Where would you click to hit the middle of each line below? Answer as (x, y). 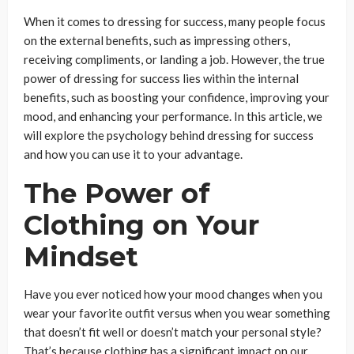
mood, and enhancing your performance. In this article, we (173, 116)
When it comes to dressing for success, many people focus (175, 21)
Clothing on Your (141, 225)
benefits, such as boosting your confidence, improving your (177, 97)
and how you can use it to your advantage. (133, 154)
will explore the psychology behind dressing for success (169, 135)
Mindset (81, 257)
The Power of (117, 194)
